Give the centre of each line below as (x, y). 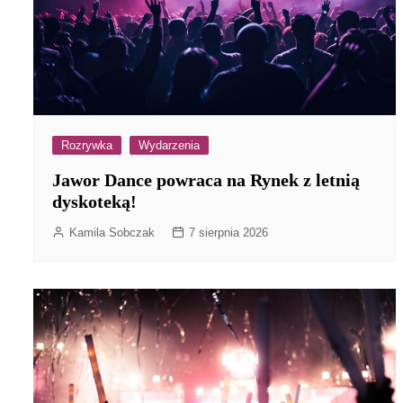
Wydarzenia (169, 145)
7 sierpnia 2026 (228, 232)
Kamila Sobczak (112, 232)
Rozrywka (87, 145)
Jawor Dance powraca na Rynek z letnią (206, 179)
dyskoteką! (94, 201)
